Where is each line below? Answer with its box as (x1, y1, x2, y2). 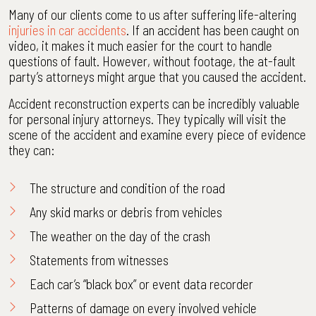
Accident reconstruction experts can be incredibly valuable (8, 95, 300, 111)
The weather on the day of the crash (30, 228, 210, 244)
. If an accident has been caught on (126, 22, 299, 38)
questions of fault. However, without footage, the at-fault (8, 53, 296, 69)
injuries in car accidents (8, 22, 126, 38)
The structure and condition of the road (30, 180, 225, 196)
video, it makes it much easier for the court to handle (8, 37, 272, 54)
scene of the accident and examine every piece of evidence (8, 126, 306, 142)
